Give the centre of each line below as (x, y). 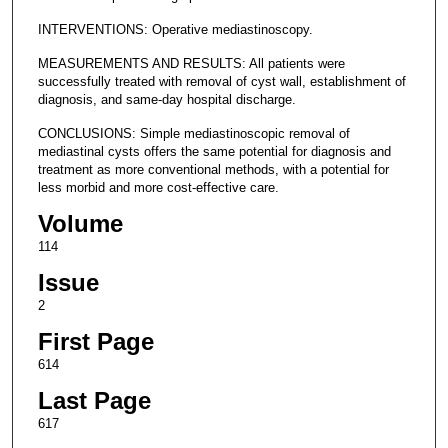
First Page (95, 342)
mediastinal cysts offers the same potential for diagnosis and (214, 151)
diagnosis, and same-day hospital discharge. (166, 99)
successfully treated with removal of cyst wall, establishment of (221, 81)
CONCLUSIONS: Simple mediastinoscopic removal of (193, 133)
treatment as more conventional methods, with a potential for (213, 169)
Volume (80, 224)
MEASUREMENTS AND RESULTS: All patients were (191, 63)
